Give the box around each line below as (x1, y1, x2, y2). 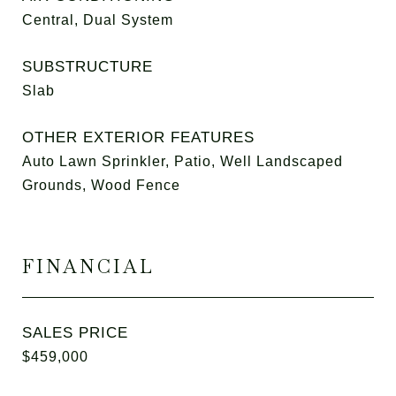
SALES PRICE (22, 324, 128, 341)
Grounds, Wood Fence (22, 178, 180, 193)
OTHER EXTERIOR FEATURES (22, 129, 255, 146)
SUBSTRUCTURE (22, 58, 153, 75)
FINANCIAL (22, 255, 155, 278)
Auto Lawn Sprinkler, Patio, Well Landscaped (22, 154, 343, 169)
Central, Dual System (22, 12, 173, 27)
